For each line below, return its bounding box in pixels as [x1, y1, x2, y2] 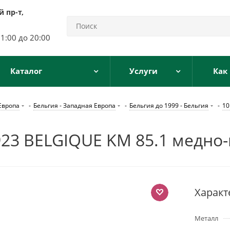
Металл [195, 214, 218, 223]
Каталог [10, 66, 42, 76]
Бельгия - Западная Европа [33, 101, 116, 110]
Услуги [129, 66, 158, 76]
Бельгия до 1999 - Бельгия [129, 101, 208, 110]
